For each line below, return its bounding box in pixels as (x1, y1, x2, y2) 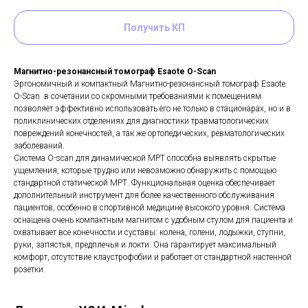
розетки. (14, 265, 45, 274)
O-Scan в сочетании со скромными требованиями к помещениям (14, 91, 261, 101)
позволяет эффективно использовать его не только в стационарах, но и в (14, 104, 291, 113)
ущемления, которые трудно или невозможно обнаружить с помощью (14, 166, 276, 175)
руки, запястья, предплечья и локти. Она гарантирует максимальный (14, 240, 276, 250)
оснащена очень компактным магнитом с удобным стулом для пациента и (14, 215, 293, 225)
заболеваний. (14, 141, 65, 151)
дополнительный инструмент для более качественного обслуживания (14, 190, 274, 200)
